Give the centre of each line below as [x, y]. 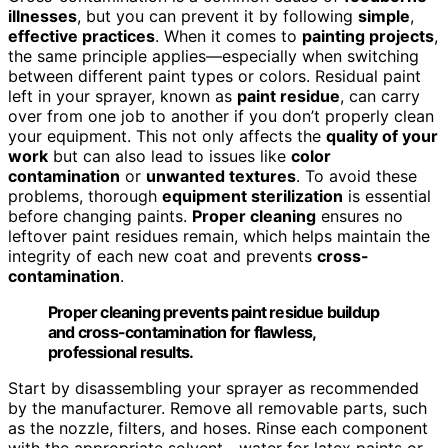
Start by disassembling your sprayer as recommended [213, 387]
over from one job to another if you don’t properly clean [221, 115]
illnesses [42, 15]
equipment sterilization [252, 195]
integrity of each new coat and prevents [162, 255]
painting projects [368, 35]
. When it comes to [228, 35]
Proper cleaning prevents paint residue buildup [214, 311]
